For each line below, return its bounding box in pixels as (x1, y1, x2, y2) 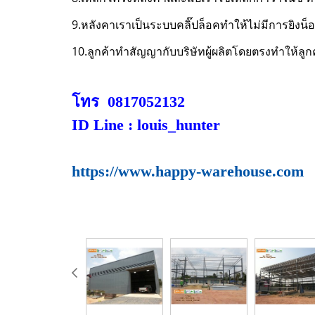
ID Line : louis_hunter (72, 115, 224, 134)
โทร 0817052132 (72, 92, 185, 110)
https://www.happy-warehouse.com (72, 162, 304, 180)
